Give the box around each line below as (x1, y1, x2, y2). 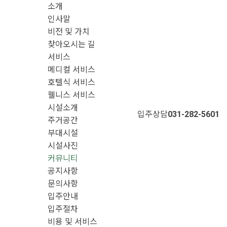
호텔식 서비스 (48, 78, 95, 87)
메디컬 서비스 (48, 65, 95, 74)
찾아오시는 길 (48, 40, 95, 49)
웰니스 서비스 (48, 90, 95, 100)
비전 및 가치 (48, 27, 90, 36)
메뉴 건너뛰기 (90, 2, 137, 12)
